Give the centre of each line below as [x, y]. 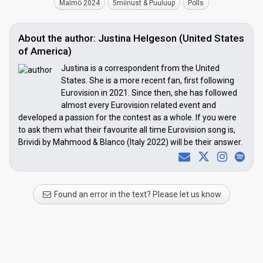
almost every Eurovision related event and [139, 105]
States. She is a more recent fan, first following [148, 80]
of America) [45, 51]
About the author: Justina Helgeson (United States [131, 38]
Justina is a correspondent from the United [140, 68]
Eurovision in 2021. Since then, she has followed [149, 92]
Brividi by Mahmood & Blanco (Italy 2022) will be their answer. [130, 142]
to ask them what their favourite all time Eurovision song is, [127, 129]
